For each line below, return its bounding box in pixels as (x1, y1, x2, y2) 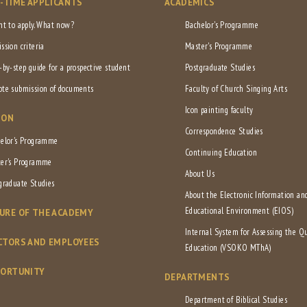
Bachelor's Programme (185, 19, 258, 32)
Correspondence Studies (185, 125, 263, 138)
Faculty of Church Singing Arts (185, 83, 287, 95)
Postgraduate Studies (185, 62, 255, 74)
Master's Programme (185, 40, 253, 53)
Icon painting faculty (185, 104, 254, 116)
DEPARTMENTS (164, 271, 230, 284)
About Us (185, 168, 215, 180)
